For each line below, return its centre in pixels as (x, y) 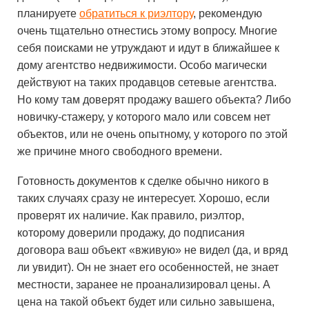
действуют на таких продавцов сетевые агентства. (147, 82)
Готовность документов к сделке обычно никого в (143, 181)
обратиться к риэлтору (136, 13)
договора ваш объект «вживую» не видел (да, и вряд (152, 250)
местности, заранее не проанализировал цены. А (144, 285)
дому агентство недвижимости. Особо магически (142, 65)
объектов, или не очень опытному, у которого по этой (152, 134)
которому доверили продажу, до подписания (131, 233)
